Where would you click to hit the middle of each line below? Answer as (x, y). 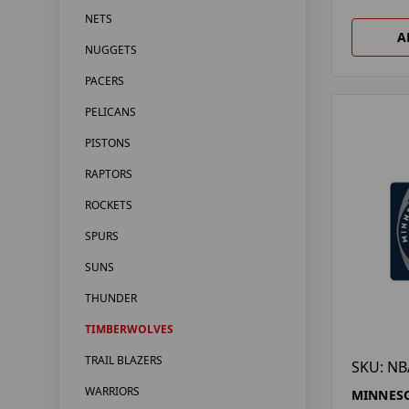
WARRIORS (112, 392)
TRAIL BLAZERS (123, 361)
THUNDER (110, 299)
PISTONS (107, 143)
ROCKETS (108, 205)
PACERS (104, 81)
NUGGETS (110, 50)
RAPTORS (108, 174)
